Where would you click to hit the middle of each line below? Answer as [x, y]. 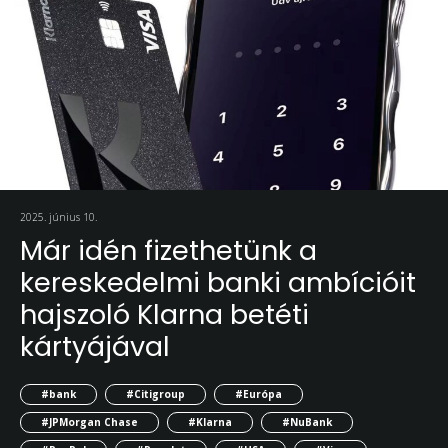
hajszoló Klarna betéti [164, 315]
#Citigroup [155, 394]
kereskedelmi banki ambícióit [218, 283]
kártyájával [95, 347]
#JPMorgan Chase [89, 421]
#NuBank [307, 421]
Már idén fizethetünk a [168, 251]
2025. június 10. [58, 217]
